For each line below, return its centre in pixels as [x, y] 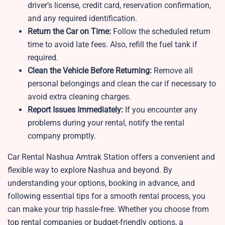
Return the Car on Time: [69, 32]
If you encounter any [160, 110]
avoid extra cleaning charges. [79, 97]
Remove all [172, 71]
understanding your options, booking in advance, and [101, 183]
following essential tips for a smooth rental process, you [106, 196]
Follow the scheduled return [161, 32]
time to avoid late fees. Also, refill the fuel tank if [113, 45]
